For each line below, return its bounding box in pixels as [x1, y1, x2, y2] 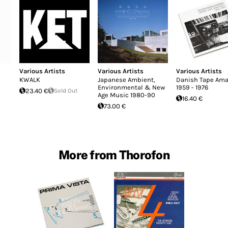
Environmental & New [98, 83, 165, 91]
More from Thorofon [58, 147, 170, 162]
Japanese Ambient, [98, 75, 155, 83]
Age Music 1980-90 [98, 91, 155, 99]
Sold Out [54, 87, 78, 94]
